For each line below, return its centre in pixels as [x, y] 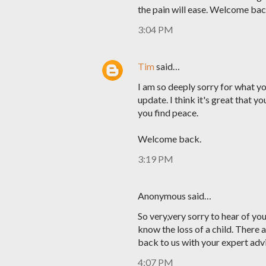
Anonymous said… [175, 196]
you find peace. [168, 113]
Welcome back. [170, 139]
